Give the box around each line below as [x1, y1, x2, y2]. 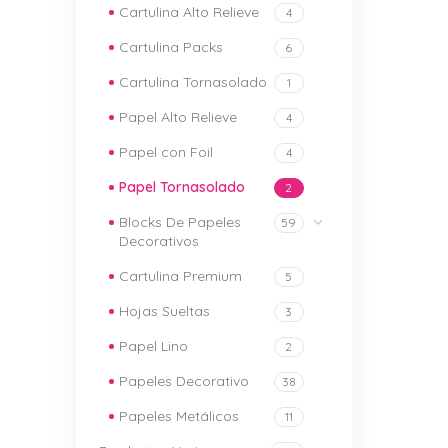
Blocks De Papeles [119, 213, 241, 231]
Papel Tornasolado [119, 178, 245, 196]
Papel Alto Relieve [119, 108, 237, 126]
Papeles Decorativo [119, 372, 249, 390]
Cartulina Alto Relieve [119, 3, 259, 21]
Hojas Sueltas [119, 302, 210, 320]
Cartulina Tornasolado [119, 73, 267, 91]
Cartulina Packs [119, 38, 223, 56]
